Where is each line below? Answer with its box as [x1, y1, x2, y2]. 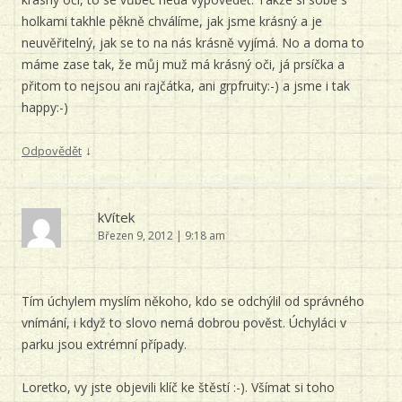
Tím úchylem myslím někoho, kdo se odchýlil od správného [22, 293, 364, 310]
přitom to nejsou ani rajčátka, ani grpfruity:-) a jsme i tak [22, 77, 350, 94]
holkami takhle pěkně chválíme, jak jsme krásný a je [22, 13, 322, 30]
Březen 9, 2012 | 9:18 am [98, 228, 225, 243]
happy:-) [22, 99, 68, 116]
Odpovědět [22, 143, 82, 159]
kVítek [98, 208, 135, 226]
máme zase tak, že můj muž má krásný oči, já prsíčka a [22, 56, 345, 73]
